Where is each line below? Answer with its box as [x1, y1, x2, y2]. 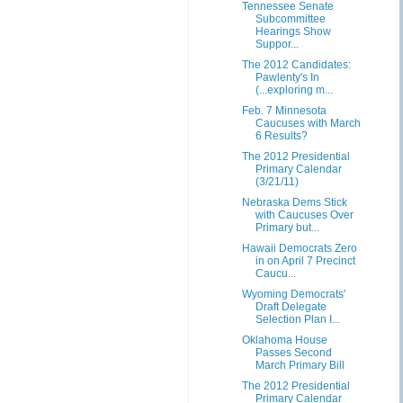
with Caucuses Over [255, 209, 354, 221]
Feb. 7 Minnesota [241, 104, 327, 117]
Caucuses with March [255, 117, 361, 130]
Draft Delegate [255, 300, 327, 313]
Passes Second [255, 346, 332, 359]
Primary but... [255, 221, 319, 234]
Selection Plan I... [255, 313, 340, 326]
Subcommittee [255, 13, 326, 25]
